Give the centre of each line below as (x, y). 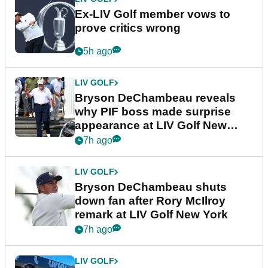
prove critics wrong (128, 28)
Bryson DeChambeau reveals (155, 98)
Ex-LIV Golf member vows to (153, 14)
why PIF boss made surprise (153, 112)
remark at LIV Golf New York (151, 215)
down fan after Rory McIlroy (150, 201)
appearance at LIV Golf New (151, 126)
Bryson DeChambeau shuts (151, 187)
